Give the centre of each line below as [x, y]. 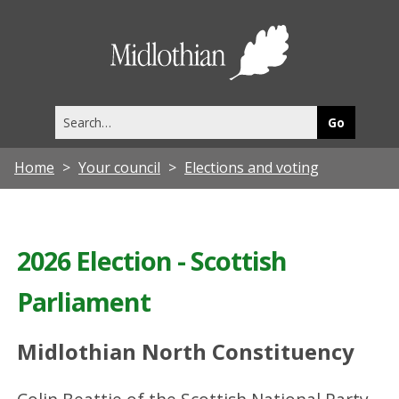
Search [73, 114]
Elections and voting [252, 167]
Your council [119, 167]
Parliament [84, 301]
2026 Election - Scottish [152, 260]
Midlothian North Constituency [186, 352]
